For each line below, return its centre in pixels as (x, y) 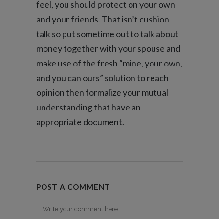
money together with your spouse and (108, 48)
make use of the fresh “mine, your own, (109, 63)
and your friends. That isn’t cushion (103, 19)
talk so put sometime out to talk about (107, 34)
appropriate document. (80, 122)
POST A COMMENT (73, 187)
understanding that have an (88, 107)
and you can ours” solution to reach (102, 78)
